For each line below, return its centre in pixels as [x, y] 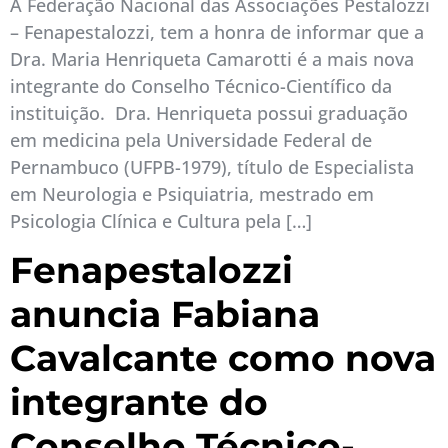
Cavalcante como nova [223, 358]
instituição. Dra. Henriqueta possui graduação [209, 113]
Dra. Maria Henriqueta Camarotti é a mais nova [212, 59]
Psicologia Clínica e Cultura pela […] [161, 221]
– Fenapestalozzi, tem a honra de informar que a [217, 32]
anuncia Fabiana [165, 314]
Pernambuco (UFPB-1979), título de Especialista [212, 167]
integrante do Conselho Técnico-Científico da [201, 86]
